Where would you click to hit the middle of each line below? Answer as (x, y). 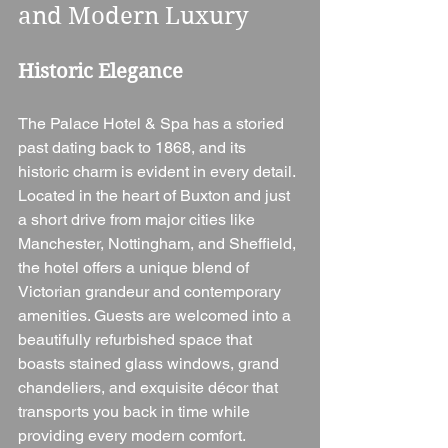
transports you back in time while (136, 411)
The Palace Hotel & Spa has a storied (153, 123)
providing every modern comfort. (132, 435)
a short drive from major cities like (138, 219)
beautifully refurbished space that (137, 339)
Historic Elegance (100, 71)
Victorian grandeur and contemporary (151, 291)
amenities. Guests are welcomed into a (156, 315)
